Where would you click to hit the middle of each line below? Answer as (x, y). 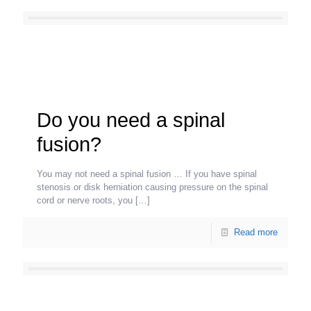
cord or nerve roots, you (85, 200)
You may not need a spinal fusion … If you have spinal (147, 174)
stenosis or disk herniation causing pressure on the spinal (152, 187)
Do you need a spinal (131, 120)
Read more (256, 232)
